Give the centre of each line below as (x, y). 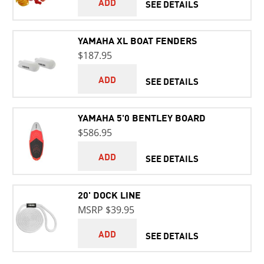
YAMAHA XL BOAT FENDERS (137, 40)
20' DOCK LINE (109, 194)
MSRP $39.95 (106, 210)
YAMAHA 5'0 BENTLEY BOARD (141, 117)
